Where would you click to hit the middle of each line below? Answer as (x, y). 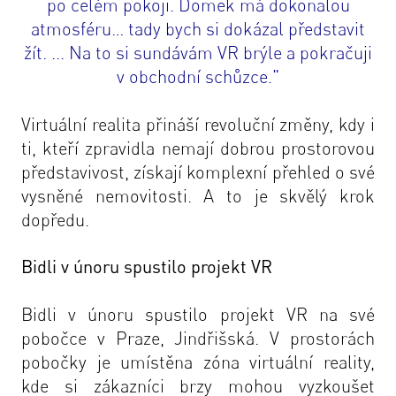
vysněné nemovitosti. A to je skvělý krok (198, 196)
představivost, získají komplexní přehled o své (198, 172)
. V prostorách (315, 338)
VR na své (331, 314)
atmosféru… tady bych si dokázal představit (198, 29)
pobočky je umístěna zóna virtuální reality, (198, 362)
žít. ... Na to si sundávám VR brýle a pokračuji (198, 53)
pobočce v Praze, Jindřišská (138, 338)
